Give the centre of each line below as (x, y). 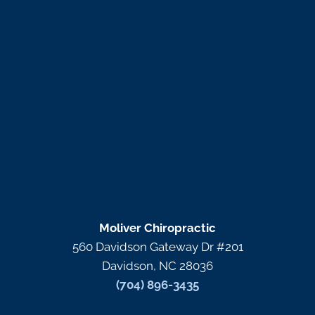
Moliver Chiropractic (157, 227)
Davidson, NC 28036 (157, 265)
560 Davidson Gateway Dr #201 (157, 246)
